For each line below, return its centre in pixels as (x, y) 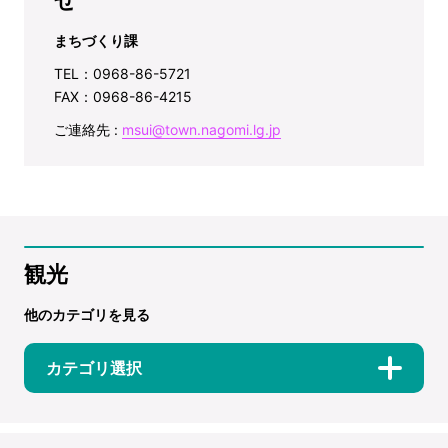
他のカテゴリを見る (87, 314)
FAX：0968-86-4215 (123, 96)
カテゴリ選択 (94, 367)
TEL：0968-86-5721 (122, 73)
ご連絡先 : (88, 129)
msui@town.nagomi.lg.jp (201, 129)
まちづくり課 (96, 40)
